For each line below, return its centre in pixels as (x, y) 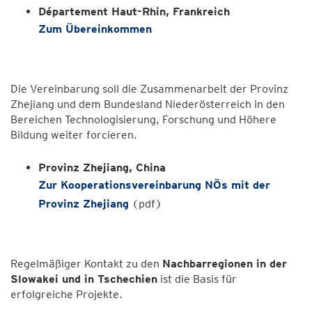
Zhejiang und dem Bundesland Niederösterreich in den (148, 104)
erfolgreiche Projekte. (67, 294)
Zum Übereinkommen (95, 29)
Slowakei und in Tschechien (84, 279)
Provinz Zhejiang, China (102, 167)
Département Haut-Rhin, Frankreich (134, 11)
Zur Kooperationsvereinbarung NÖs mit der (154, 185)
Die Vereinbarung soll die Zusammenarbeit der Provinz (149, 89)
